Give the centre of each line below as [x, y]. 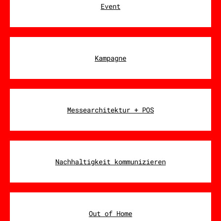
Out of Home [110, 213]
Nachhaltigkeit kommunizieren [110, 161]
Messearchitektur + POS [110, 110]
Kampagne [110, 58]
